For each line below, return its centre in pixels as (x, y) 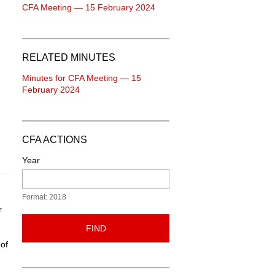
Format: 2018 (44, 197)
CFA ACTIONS (55, 140)
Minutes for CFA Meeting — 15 (82, 78)
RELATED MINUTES (69, 57)
